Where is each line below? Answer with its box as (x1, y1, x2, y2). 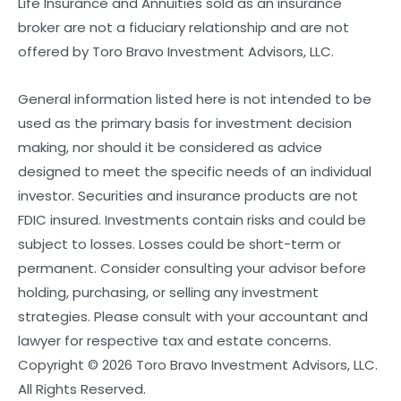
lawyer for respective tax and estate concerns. (18, 331, 331, 351)
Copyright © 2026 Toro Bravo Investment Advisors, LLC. (18, 355, 378, 375)
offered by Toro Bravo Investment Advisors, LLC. (18, 42, 334, 62)
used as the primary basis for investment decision (18, 114, 352, 133)
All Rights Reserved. (18, 380, 146, 399)
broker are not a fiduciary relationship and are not (18, 18, 349, 38)
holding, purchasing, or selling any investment (18, 283, 319, 303)
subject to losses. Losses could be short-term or (18, 235, 341, 254)
